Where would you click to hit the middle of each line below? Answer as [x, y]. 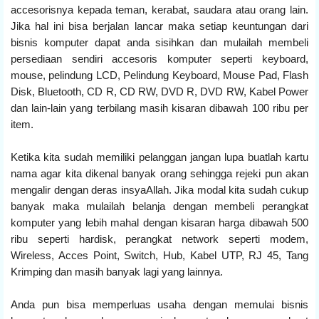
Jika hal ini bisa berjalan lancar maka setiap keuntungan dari [159, 26]
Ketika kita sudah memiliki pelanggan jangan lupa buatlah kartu [159, 157]
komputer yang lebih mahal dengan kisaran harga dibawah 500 [159, 222]
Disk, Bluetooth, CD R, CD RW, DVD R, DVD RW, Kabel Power [159, 91]
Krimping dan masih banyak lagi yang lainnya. [117, 271]
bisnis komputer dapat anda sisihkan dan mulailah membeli [159, 42]
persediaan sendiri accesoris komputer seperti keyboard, [159, 58]
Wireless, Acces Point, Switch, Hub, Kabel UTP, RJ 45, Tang [159, 255]
